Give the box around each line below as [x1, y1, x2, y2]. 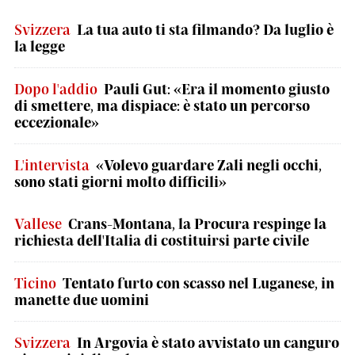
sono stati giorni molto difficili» [14, 173, 227, 190]
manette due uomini [14, 291, 149, 308]
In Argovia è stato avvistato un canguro [77, 334, 339, 351]
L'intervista [14, 156, 90, 174]
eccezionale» [14, 113, 99, 131]
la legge [14, 37, 65, 55]
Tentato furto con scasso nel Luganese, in [63, 274, 334, 292]
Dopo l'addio [14, 80, 97, 97]
